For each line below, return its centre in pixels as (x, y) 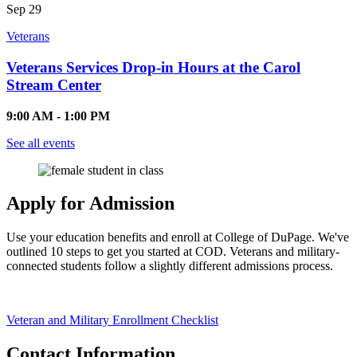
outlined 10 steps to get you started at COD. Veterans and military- (173, 252)
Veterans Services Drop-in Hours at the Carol (153, 67)
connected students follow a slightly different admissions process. (170, 266)
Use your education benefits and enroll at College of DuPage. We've (178, 237)
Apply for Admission (90, 204)
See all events (41, 143)
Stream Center (54, 84)
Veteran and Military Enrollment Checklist (112, 320)
